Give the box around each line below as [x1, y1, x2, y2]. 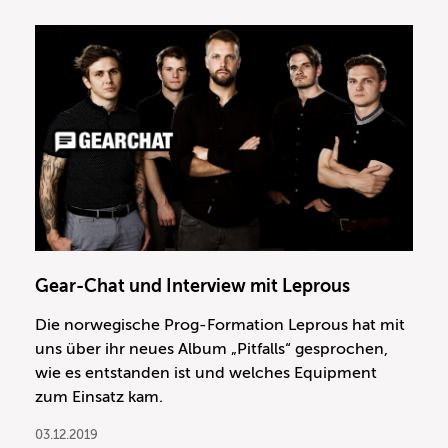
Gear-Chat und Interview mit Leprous [35, 276, 350, 297]
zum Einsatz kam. [35, 388, 163, 407]
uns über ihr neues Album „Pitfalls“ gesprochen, [35, 340, 388, 359]
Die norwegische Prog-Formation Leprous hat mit [35, 316, 405, 335]
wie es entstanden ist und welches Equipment [35, 364, 377, 383]
